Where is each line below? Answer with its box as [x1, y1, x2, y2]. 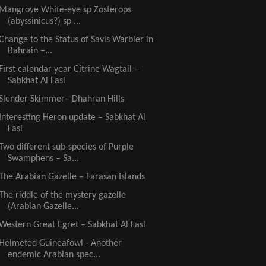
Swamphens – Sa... [7, 153, 79, 163]
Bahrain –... [7, 46, 52, 56]
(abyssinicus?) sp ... [7, 16, 81, 26]
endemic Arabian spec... [7, 249, 100, 259]
